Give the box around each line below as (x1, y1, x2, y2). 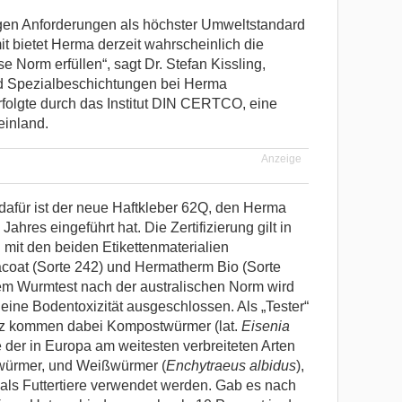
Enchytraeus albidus (165, 358, 296, 374)
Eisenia (240, 319, 290, 335)
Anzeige (261, 153, 302, 166)
